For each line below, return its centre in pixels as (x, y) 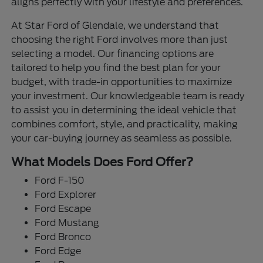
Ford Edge (58, 251)
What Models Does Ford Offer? (102, 162)
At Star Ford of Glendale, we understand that (115, 25)
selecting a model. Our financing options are (113, 53)
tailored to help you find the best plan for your (116, 68)
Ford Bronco (63, 237)
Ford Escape (63, 208)
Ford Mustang (67, 222)
